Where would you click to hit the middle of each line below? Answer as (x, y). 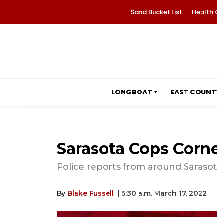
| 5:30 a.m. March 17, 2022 (162, 193)
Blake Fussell (91, 193)
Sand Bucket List (156, 12)
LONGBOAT (132, 92)
